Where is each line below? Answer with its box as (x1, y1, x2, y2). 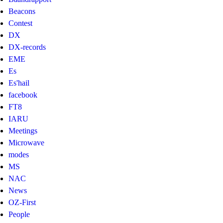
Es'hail (8, 78, 29, 87)
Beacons (8, 6, 35, 15)
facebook (8, 90, 37, 99)
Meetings (8, 126, 37, 135)
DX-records (8, 42, 46, 51)
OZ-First (8, 198, 36, 207)
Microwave (8, 138, 44, 147)
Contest (8, 18, 32, 27)
